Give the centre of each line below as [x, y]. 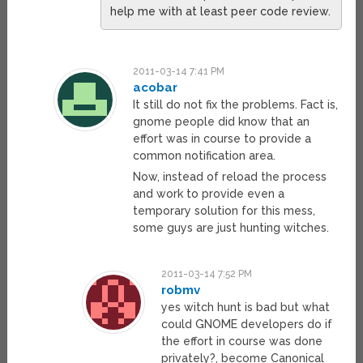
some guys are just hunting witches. [231, 228]
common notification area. [204, 156]
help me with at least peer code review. [221, 12]
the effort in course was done [242, 342]
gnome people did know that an [221, 122]
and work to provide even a [208, 194]
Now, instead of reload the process [229, 177]
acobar [155, 88]
